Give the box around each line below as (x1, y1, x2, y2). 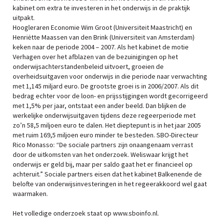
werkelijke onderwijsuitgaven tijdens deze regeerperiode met (13, 111, 196, 120)
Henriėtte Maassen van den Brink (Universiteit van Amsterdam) (13, 33, 195, 42)
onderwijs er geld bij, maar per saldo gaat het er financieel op (13, 160, 193, 169)
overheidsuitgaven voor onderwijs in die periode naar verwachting (13, 72, 207, 81)
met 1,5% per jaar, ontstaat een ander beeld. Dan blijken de (13, 101, 186, 110)
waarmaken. (13, 189, 48, 198)
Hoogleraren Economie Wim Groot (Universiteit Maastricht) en (13, 23, 192, 32)
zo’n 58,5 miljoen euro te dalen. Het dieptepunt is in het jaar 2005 (13, 121, 201, 130)
